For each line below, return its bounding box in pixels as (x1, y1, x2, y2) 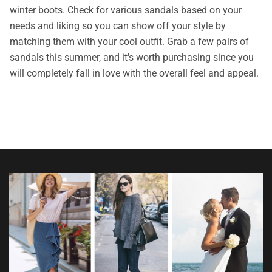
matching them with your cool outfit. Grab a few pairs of (10, 36, 249, 48)
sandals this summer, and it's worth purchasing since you (10, 52, 254, 64)
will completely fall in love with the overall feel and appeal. (10, 67, 261, 80)
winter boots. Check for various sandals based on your (10, 4, 242, 16)
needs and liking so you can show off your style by (10, 20, 226, 32)
